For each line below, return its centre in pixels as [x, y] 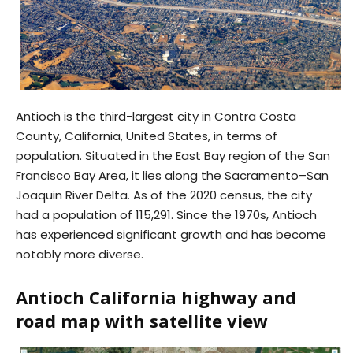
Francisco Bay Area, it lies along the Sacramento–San [172, 176]
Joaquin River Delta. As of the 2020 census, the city [164, 195]
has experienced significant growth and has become [171, 235]
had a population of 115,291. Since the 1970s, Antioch [166, 215]
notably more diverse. [80, 255]
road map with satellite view [142, 321]
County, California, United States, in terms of [147, 136]
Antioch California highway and [156, 297]
